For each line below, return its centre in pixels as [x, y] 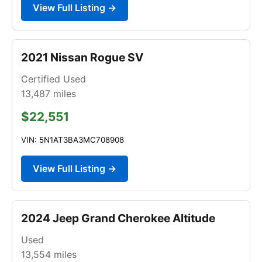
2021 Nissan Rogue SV [82, 57]
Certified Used [54, 79]
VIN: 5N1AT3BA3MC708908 [73, 139]
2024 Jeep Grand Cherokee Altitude [118, 218]
